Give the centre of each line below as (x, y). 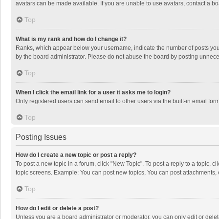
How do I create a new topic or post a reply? (76, 155)
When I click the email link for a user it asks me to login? (93, 93)
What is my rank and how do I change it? (71, 39)
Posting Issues (41, 137)
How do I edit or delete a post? (57, 208)
